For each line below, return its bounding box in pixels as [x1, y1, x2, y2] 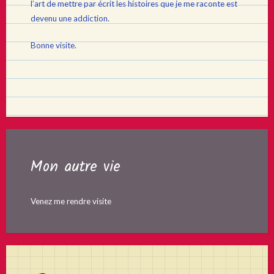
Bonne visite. [31, 40, 76, 50]
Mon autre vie [31, 154, 120, 179]
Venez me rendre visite [31, 196, 111, 206]
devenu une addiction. [31, 13, 109, 23]
